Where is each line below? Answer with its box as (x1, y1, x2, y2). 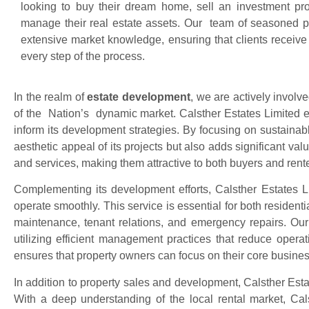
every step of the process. (21, 50, 145, 63)
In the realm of (14, 90, 88, 103)
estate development (87, 90, 190, 103)
